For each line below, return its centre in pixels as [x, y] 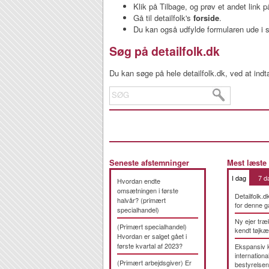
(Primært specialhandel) [152, 226]
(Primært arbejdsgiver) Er [154, 262]
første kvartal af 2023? [150, 246]
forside [206, 18]
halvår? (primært [141, 200]
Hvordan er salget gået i [152, 236]
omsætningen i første [148, 190]
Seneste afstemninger [149, 163]
